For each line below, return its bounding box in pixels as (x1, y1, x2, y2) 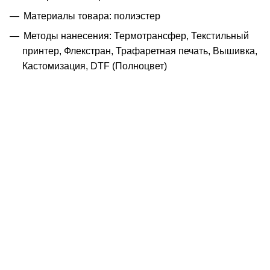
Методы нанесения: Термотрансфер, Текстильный (24, 30, 249, 41)
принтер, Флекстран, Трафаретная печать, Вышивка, (22, 45, 257, 56)
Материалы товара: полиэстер (24, 10, 160, 21)
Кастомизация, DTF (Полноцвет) (22, 60, 167, 71)
